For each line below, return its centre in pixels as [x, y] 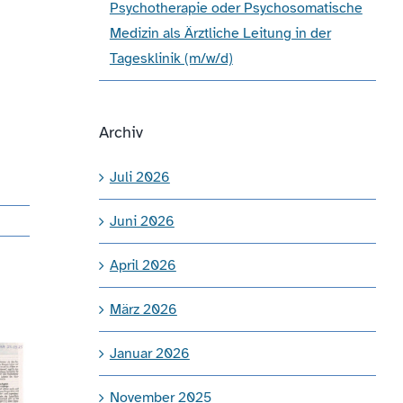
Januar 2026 [149, 353]
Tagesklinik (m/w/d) [171, 58]
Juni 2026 [142, 221]
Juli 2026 [139, 177]
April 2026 [143, 265]
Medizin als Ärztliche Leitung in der [220, 33]
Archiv [121, 132]
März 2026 [143, 309]
